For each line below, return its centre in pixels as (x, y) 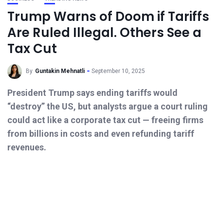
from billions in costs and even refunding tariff (101, 134)
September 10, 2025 (118, 71)
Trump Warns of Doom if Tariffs (108, 17)
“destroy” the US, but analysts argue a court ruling (108, 106)
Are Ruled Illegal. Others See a (104, 33)
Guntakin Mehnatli (60, 71)
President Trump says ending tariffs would (92, 93)
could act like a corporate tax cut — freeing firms (105, 120)
